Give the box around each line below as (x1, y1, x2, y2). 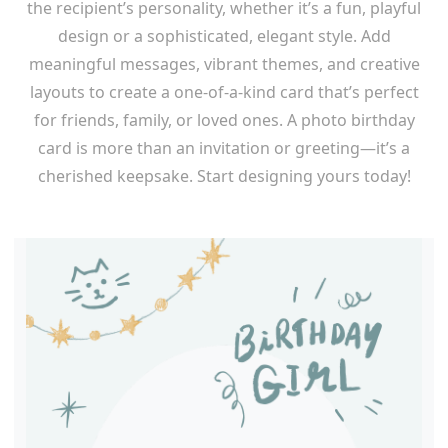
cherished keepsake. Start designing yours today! (37, 164, 411, 187)
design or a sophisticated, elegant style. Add (57, 24, 391, 47)
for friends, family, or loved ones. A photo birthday (33, 108, 415, 131)
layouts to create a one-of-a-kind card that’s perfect (29, 80, 419, 103)
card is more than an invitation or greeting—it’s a (38, 136, 410, 159)
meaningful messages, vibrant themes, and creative (28, 52, 420, 75)
